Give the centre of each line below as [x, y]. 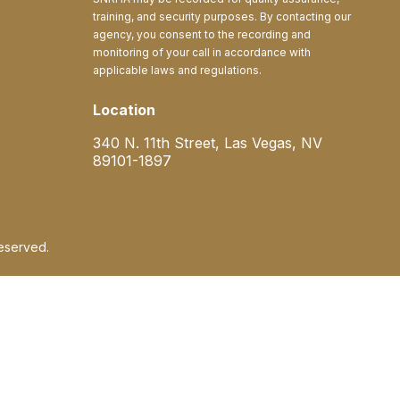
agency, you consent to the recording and [201, 34]
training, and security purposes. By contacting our [221, 17]
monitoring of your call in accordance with [201, 52]
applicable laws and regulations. [177, 70]
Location [124, 110]
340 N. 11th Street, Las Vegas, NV [207, 143]
